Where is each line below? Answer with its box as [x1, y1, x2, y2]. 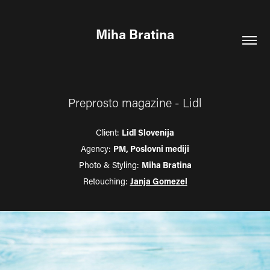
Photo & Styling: [78, 159, 142, 171]
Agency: [81, 143, 113, 154]
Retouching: [83, 175, 130, 187]
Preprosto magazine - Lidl [68, 95, 202, 110]
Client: [96, 127, 122, 138]
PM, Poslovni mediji [113, 143, 189, 154]
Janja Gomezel [130, 175, 187, 187]
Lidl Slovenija [122, 127, 174, 138]
